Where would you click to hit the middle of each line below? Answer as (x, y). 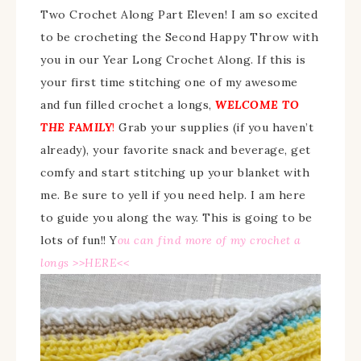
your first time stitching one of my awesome (169, 82)
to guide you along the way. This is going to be (176, 217)
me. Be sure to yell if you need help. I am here (173, 195)
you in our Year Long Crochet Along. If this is (173, 59)
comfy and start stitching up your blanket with (175, 172)
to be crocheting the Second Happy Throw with (179, 37)
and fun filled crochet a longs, (128, 104)
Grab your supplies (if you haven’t (214, 127)
